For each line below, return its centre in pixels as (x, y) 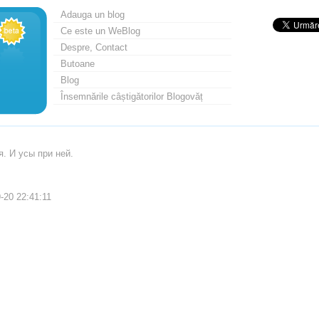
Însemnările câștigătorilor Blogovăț (131, 96)
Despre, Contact (94, 47)
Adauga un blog (92, 15)
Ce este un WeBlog (100, 31)
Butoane (77, 64)
